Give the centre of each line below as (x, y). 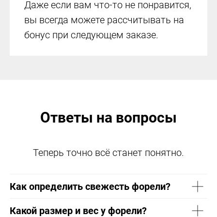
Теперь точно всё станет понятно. (108, 153)
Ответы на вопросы (108, 118)
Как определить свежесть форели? (90, 187)
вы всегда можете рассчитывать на (104, 20)
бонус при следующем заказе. (91, 35)
